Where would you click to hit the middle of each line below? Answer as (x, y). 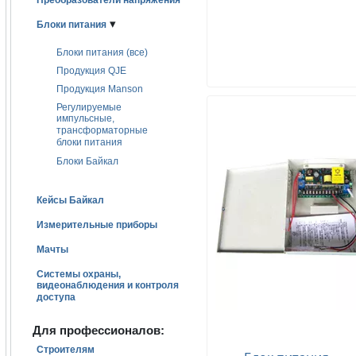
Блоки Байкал (87, 161)
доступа (56, 298)
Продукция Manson (100, 89)
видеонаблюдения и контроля (108, 286)
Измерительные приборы (97, 225)
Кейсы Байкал (70, 200)
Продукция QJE (91, 71)
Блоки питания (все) (102, 52)
